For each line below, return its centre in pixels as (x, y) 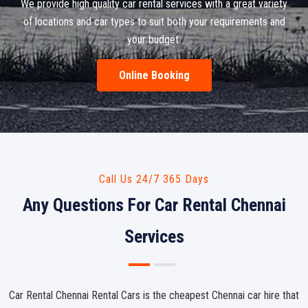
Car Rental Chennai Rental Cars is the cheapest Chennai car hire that (154, 295)
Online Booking (154, 75)
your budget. (154, 40)
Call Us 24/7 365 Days (154, 179)
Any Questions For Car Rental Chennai (154, 205)
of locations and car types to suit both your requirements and (154, 22)
